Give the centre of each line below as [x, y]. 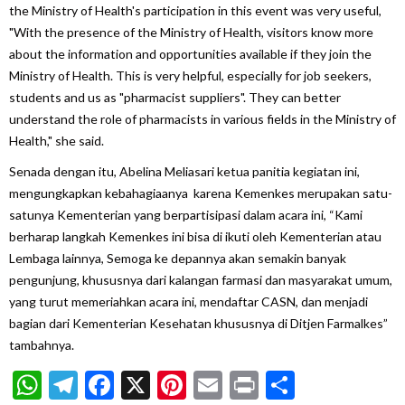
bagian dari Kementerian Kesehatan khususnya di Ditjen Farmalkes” [198, 323]
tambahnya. [42, 344]
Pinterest [244, 384]
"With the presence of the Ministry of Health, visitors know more [191, 32]
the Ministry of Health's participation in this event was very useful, [195, 10]
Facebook [174, 384]
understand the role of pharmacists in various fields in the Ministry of [202, 118]
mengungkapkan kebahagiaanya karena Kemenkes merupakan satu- [201, 193]
